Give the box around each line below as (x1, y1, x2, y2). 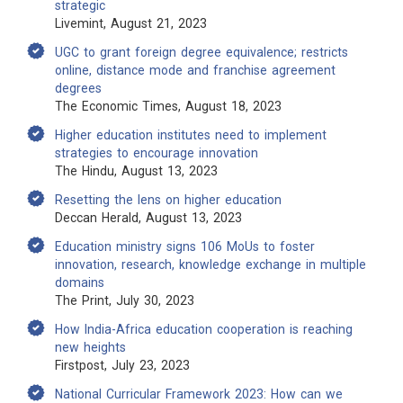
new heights (55, 340, 126, 354)
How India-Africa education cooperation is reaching (55, 322, 353, 336)
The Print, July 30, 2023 (55, 293, 194, 308)
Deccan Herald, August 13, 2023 (55, 210, 242, 225)
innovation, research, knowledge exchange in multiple (55, 257, 366, 272)
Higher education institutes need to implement (55, 128, 327, 142)
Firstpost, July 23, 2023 (55, 358, 190, 372)
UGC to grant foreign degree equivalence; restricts (55, 45, 348, 59)
